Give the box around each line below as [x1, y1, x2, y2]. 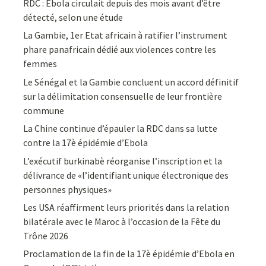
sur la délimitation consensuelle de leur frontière [23, 90, 223, 102]
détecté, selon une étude [23, 11, 123, 23]
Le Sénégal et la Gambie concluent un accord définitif [23, 75, 239, 88]
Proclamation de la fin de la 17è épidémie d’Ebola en [23, 248, 235, 260]
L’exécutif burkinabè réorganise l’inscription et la [23, 154, 223, 167]
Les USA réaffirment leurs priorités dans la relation [23, 201, 230, 213]
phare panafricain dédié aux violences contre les [23, 43, 217, 56]
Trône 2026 [23, 229, 69, 242]
